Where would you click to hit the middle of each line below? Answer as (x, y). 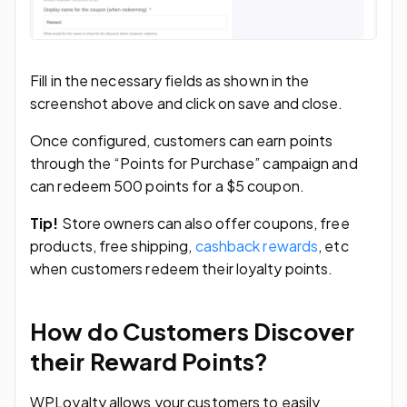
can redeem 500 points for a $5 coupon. (167, 185)
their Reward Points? (149, 361)
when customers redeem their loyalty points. (182, 268)
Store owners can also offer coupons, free (204, 223)
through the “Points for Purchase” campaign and (194, 163)
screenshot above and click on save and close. (187, 103)
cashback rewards (257, 245)
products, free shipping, (113, 245)
